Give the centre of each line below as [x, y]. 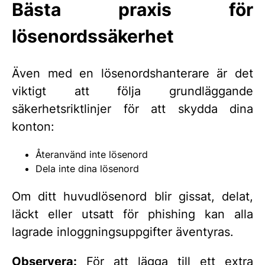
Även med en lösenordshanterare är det [132, 73]
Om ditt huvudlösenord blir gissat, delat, [132, 196]
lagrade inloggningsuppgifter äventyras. [123, 232]
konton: [33, 126]
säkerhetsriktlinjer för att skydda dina [132, 109]
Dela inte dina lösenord [87, 168]
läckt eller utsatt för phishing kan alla [132, 214]
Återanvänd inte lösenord [92, 154]
